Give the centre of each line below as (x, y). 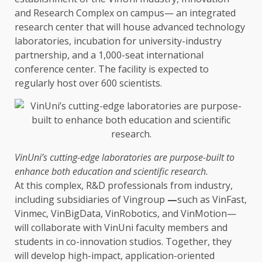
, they (220, 242)
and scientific (142, 172)
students (34, 242)
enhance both (44, 172)
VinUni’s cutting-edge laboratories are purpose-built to (125, 158)
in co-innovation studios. (109, 242)
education (93, 172)
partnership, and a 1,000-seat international (109, 55)
